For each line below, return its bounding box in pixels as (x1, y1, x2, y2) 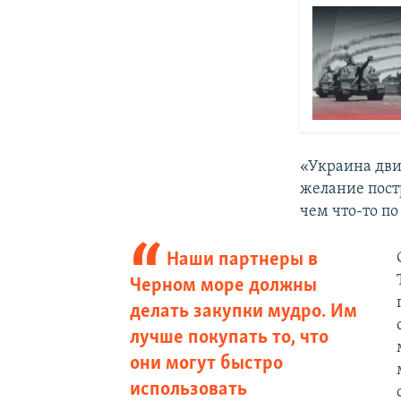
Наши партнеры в (166, 250, 319, 271)
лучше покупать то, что (129, 328, 328, 349)
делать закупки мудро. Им (129, 302, 357, 323)
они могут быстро (129, 354, 283, 375)
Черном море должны (129, 276, 317, 297)
